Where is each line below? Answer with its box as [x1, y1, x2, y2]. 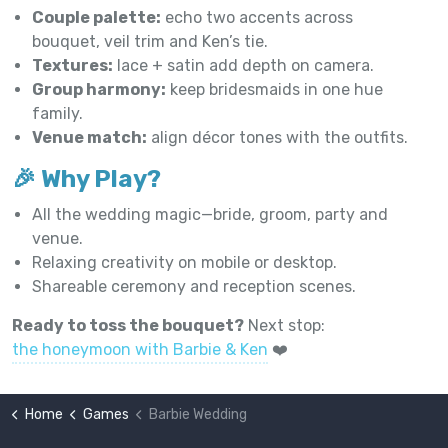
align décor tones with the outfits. [147, 127, 408, 147]
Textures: [32, 55, 113, 75]
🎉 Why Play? [12, 164, 161, 193]
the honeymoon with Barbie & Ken [12, 339, 268, 359]
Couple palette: [32, 7, 161, 27]
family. [32, 103, 83, 123]
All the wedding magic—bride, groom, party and [32, 204, 388, 224]
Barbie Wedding [148, 405, 247, 423]
